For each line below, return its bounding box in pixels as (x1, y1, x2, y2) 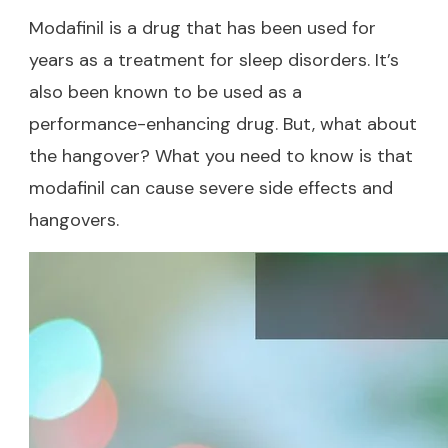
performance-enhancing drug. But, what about (29, 111, 417, 136)
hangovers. (29, 207, 119, 232)
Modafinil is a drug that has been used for (29, 15, 376, 40)
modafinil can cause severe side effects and (29, 175, 393, 200)
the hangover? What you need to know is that (29, 143, 413, 168)
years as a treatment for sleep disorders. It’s (29, 47, 399, 72)
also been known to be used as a (29, 79, 302, 104)
